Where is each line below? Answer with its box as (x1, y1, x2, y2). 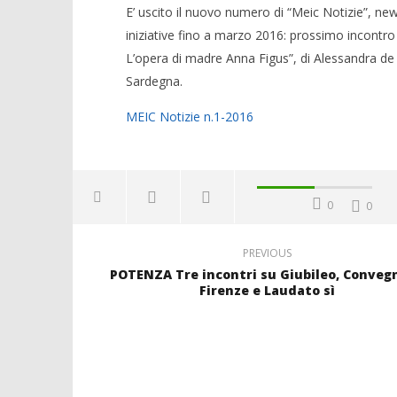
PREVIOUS (243, 245, 292, 261)
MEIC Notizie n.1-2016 (125, 108, 253, 125)
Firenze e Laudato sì (199, 282, 335, 299)
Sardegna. (125, 73, 183, 90)
